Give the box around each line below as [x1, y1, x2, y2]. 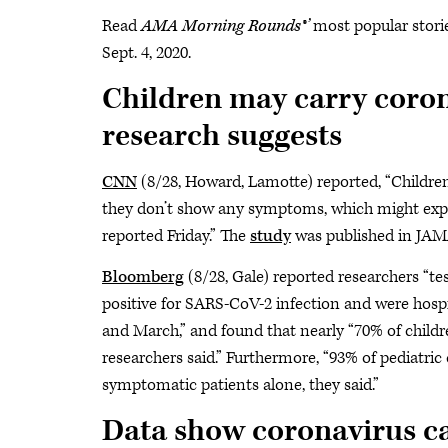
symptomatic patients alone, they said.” [102, 374, 379, 396]
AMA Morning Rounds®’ [141, 15, 309, 37]
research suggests [102, 117, 342, 156]
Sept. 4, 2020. [102, 42, 191, 64]
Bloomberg [102, 266, 184, 288]
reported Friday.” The [102, 225, 250, 247]
